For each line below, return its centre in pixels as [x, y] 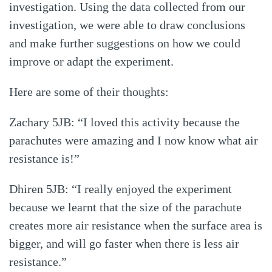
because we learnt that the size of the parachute [125, 207]
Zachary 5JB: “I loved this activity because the [124, 122]
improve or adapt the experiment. [91, 62]
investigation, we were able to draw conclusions [127, 25]
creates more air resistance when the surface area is [136, 226]
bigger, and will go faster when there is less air [124, 244]
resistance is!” [44, 159]
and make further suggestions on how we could [125, 43]
